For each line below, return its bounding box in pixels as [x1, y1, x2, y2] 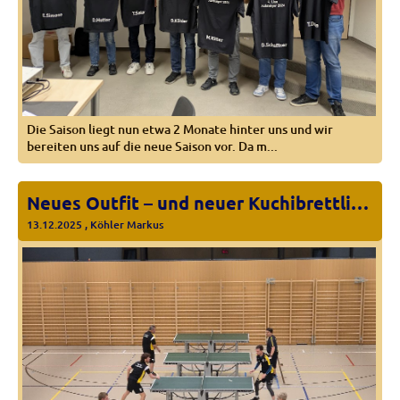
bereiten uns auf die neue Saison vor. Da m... [27, 137, 278, 154]
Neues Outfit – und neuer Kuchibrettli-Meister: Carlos [351, 190, 369, 214]
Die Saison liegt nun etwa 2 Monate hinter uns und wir [27, 120, 333, 137]
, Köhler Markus [82, 216, 163, 232]
